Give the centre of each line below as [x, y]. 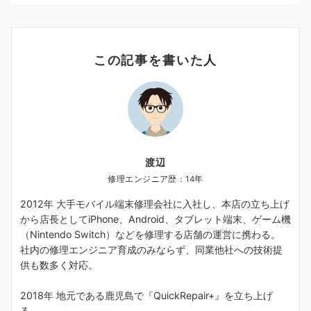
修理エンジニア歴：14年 [155, 179]
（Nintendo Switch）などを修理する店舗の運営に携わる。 [150, 235]
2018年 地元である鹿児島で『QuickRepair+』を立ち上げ [146, 296]
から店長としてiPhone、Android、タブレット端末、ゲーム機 [155, 219]
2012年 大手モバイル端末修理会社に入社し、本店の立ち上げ [155, 204]
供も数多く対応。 [59, 265]
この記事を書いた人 [155, 60]
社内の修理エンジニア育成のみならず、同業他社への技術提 [151, 250]
